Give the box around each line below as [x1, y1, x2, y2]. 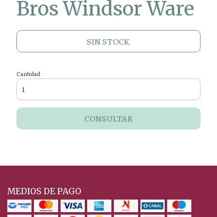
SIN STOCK [87, 35, 130, 47]
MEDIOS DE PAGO [7, 186, 81, 197]
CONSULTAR [84, 112, 133, 124]
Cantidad [16, 69, 40, 77]
